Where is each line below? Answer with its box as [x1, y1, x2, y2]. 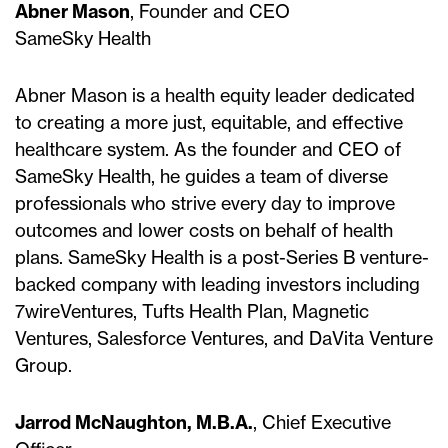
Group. [15, 354, 72, 377]
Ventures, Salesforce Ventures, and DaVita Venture [15, 327, 433, 350]
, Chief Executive [253, 411, 391, 434]
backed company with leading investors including [15, 273, 420, 296]
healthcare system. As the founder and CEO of [15, 138, 401, 161]
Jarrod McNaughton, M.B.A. [15, 411, 253, 434]
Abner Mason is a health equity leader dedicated [15, 84, 415, 107]
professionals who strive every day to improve [15, 192, 395, 215]
